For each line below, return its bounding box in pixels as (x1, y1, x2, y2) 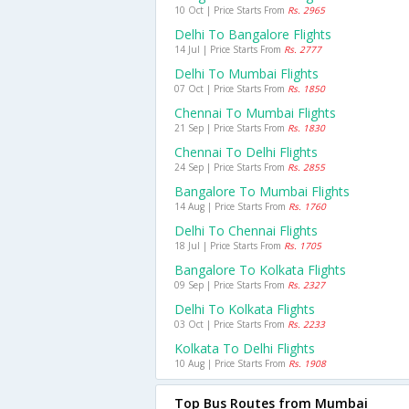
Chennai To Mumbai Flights (174, 104, 336, 121)
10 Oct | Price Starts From (174, 4, 288, 16)
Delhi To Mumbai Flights (174, 65, 319, 82)
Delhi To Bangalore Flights (174, 26, 331, 43)
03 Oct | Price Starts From (174, 318, 288, 330)
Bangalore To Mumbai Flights (174, 183, 350, 200)
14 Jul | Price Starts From (174, 43, 284, 56)
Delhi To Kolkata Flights (174, 300, 315, 318)
